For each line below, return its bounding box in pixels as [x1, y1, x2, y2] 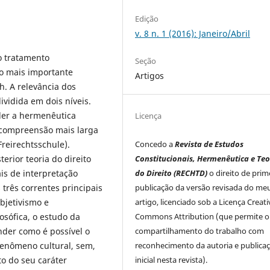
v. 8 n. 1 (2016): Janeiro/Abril [135, 28, 251, 39]
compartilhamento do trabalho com [135, 225, 265, 237]
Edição [135, 13, 159, 24]
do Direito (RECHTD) [135, 168, 208, 179]
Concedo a [135, 139, 175, 150]
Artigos [135, 70, 165, 82]
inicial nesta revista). [135, 254, 208, 266]
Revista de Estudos [175, 139, 244, 150]
